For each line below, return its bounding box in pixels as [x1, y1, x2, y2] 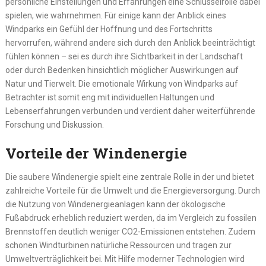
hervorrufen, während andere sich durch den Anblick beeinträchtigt [5, 38, 255, 48]
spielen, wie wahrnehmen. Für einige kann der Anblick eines [5, 11, 226, 21]
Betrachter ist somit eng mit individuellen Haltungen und [5, 93, 214, 103]
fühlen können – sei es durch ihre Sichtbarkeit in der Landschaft [5, 52, 243, 62]
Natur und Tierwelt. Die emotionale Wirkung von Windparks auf [5, 79, 238, 89]
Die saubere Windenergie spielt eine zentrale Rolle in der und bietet [5, 172, 254, 182]
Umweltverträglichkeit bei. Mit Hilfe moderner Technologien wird [5, 254, 245, 264]
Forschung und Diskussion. [5, 120, 104, 130]
